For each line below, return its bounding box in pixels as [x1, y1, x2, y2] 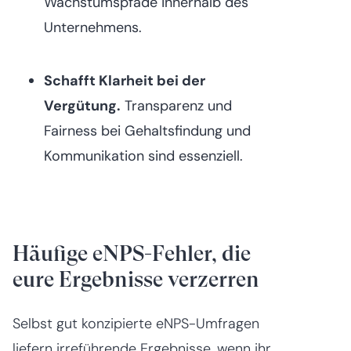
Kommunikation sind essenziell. [44, 146, 243, 165]
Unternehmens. [44, 17, 142, 37]
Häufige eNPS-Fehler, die [13, 240, 251, 266]
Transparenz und [121, 96, 232, 115]
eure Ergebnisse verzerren [13, 266, 259, 292]
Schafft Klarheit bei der [44, 71, 205, 90]
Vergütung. [44, 96, 121, 115]
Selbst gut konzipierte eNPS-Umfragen [13, 313, 259, 333]
